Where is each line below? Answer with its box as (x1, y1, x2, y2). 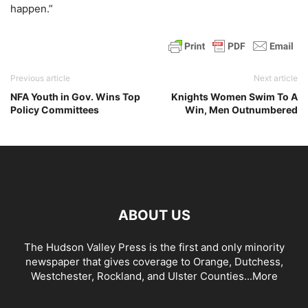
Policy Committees (10, 104, 99, 115)
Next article (254, 73, 298, 83)
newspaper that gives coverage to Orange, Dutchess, (25, 255, 283, 268)
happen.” (10, 2, 53, 15)
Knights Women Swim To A (171, 91, 298, 102)
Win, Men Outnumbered (185, 104, 298, 115)
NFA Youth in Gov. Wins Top (10, 91, 140, 102)
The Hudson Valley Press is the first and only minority (23, 241, 285, 254)
